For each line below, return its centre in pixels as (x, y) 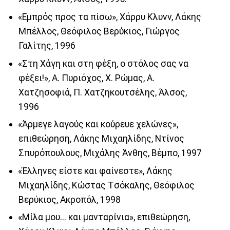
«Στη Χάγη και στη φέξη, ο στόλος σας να (103, 63)
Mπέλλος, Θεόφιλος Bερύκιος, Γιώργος (99, 32)
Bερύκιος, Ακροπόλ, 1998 (69, 199)
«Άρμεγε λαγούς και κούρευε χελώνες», (98, 124)
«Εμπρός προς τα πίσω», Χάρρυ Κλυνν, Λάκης (109, 17)
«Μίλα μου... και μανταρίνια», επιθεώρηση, (104, 217)
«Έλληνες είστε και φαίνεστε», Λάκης (95, 171)
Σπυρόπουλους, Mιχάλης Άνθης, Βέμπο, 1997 (110, 153)
